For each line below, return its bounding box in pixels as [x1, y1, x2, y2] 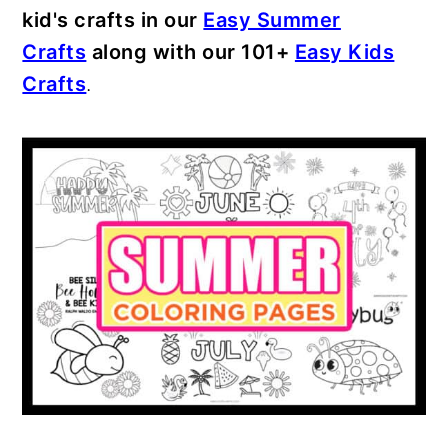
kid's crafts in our [22, 7, 204, 32]
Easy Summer [203, 7, 341, 32]
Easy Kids [294, 39, 395, 64]
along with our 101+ [86, 39, 295, 64]
